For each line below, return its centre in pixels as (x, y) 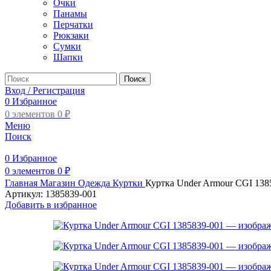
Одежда (95, 183)
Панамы (70, 14)
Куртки (129, 183)
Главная (22, 183)
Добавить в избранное (51, 205)
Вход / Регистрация (45, 90)
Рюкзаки (71, 35)
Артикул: (25, 194)
